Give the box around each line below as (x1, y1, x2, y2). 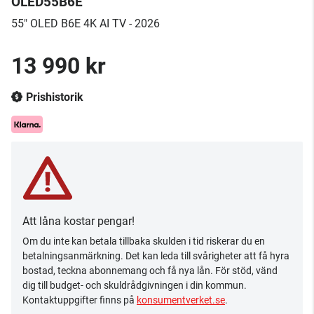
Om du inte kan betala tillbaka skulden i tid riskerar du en (22, 235, 265, 247)
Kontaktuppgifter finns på (22, 294, 137, 306)
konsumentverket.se (137, 294, 225, 306)
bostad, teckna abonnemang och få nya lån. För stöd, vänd (22, 265, 278, 276)
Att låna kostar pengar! (22, 214, 135, 228)
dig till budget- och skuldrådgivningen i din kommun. (22, 280, 247, 291)
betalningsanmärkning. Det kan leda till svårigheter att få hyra (22, 250, 289, 261)
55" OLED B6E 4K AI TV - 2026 (11, 17, 160, 30)
